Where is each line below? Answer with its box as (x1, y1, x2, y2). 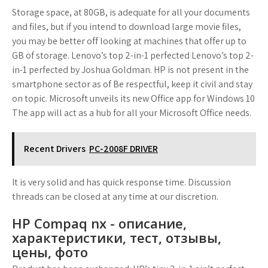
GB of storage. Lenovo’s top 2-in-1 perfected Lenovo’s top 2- (12, 49, 254, 62)
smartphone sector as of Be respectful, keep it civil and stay (12, 78, 252, 90)
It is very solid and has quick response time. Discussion (12, 176, 231, 188)
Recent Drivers (24, 142, 86, 155)
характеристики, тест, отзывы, (12, 229, 221, 246)
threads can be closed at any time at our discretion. (12, 190, 218, 203)
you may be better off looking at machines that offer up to (12, 35, 246, 47)
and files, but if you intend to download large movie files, (12, 20, 241, 33)
